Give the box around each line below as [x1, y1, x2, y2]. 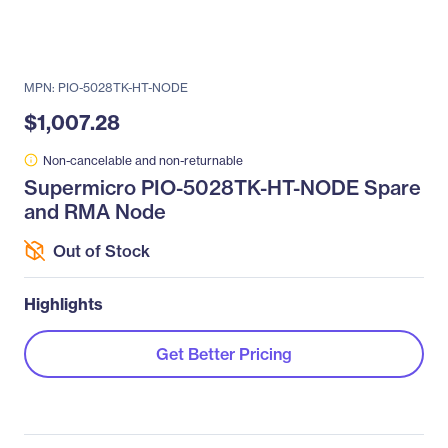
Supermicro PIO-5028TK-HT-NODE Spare [24, 175, 421, 200]
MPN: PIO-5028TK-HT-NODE [24, 80, 188, 95]
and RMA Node [24, 199, 166, 224]
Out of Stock [53, 240, 150, 261]
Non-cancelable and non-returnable [43, 153, 243, 168]
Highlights [24, 294, 103, 314]
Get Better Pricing [156, 344, 292, 364]
